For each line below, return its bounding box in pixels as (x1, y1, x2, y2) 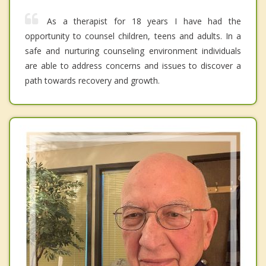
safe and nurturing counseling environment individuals (25, 45, 241, 57)
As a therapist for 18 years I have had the (47, 15, 241, 27)
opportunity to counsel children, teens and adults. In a (25, 30, 241, 42)
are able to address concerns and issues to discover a (25, 60, 241, 72)
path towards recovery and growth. (25, 75, 160, 87)
